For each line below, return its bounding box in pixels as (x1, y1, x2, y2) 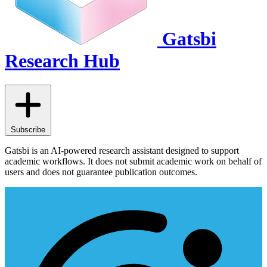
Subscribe (11, 125, 45, 135)
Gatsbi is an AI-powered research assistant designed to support (5, 145, 239, 156)
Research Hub (5, 49, 120, 72)
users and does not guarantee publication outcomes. (5, 167, 197, 178)
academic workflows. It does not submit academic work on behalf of (5, 156, 262, 167)
